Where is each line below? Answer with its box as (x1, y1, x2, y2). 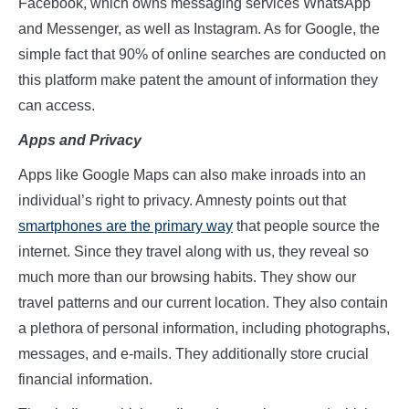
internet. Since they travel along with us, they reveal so (18, 244, 369, 260)
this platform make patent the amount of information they (18, 72, 378, 89)
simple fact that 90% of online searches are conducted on (18, 47, 386, 63)
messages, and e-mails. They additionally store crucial (18, 346, 369, 362)
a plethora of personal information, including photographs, (18, 320, 390, 337)
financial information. (18, 372, 152, 388)
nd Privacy (68, 132, 142, 149)
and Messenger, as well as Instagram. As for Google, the (18, 21, 380, 37)
